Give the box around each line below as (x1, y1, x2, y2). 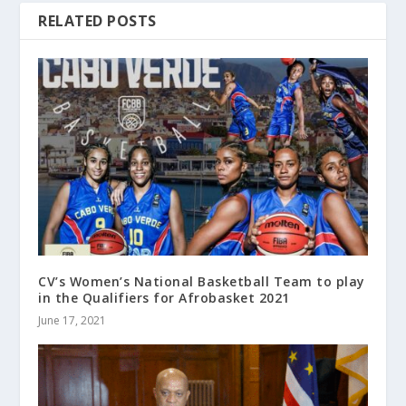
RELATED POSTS (38, 11, 157, 32)
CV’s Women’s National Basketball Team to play (38, 273, 365, 291)
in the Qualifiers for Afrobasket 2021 (38, 289, 290, 307)
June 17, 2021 (38, 313, 107, 329)
